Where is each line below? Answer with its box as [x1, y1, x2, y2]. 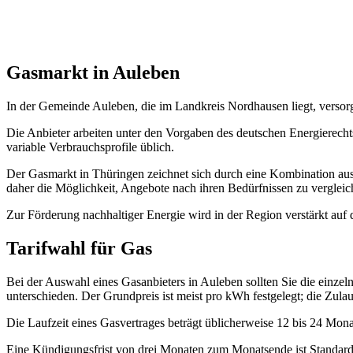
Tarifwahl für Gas [6, 237, 152, 258]
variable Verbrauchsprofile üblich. [6, 139, 174, 154]
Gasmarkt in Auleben [6, 61, 180, 83]
